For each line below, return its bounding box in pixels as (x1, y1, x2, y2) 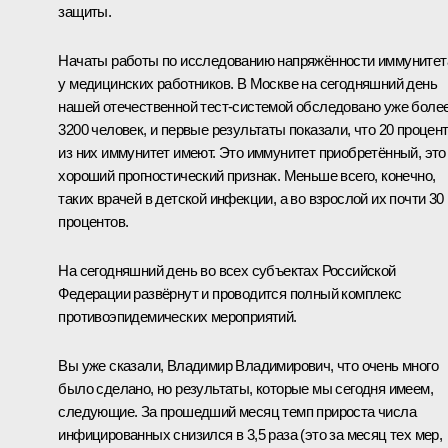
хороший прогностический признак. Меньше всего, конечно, (58, 166, 436, 184)
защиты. (58, 2, 112, 20)
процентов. (58, 212, 129, 230)
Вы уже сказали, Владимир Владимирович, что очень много (58, 356, 438, 374)
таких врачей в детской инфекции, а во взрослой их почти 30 (58, 189, 444, 207)
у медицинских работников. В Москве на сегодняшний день (58, 74, 437, 92)
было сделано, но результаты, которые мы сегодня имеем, (58, 379, 433, 397)
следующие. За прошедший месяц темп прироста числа (58, 402, 416, 420)
